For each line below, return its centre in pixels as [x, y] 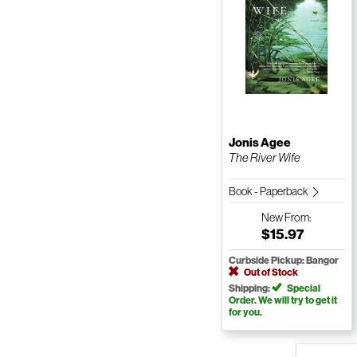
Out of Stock [270, 273]
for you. [245, 312]
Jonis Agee [259, 143]
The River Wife [264, 158]
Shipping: [250, 288]
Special [302, 288]
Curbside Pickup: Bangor [283, 261]
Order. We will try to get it [282, 300]
